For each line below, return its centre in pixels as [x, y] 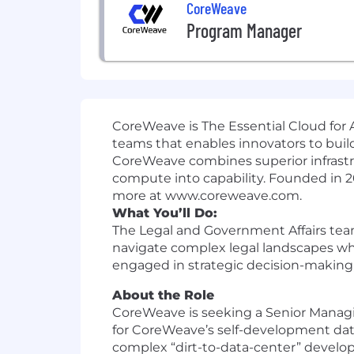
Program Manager [244, 30]
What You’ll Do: [165, 213]
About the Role [163, 296]
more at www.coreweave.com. [207, 196]
